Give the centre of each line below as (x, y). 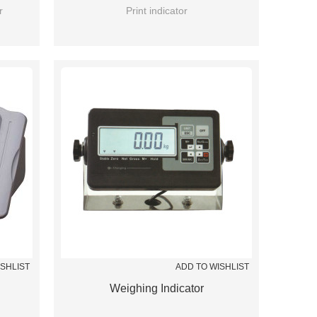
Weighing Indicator (156, 288)
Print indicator (156, 11)
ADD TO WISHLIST (212, 267)
